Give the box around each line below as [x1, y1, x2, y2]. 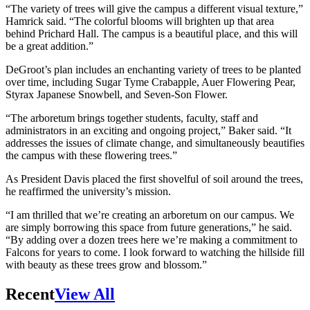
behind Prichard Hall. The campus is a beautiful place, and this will [6, 27, 298, 39]
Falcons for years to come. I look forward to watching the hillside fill [6, 246, 304, 258]
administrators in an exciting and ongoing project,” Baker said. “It [6, 124, 291, 136]
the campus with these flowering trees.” [6, 149, 177, 161]
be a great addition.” [6, 39, 93, 52]
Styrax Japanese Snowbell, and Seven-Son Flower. [6, 88, 230, 100]
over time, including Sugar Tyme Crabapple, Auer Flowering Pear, [6, 75, 295, 88]
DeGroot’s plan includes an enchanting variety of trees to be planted [6, 63, 301, 75]
